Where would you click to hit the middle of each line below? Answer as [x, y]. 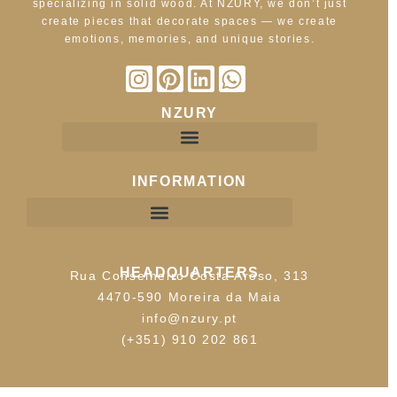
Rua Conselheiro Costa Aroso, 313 [190, 276]
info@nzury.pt [190, 318]
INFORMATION [190, 181]
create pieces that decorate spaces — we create [190, 21]
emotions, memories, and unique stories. [190, 39]
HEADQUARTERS [190, 272]
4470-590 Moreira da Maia [190, 297]
